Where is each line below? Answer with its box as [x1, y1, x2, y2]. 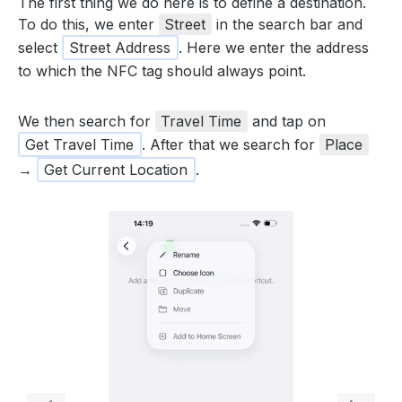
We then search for [18, 112, 155, 131]
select [18, 39, 62, 57]
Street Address [69, 39, 171, 57]
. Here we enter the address [178, 39, 369, 57]
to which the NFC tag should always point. [18, 62, 306, 81]
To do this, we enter [18, 15, 159, 34]
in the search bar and [211, 15, 363, 34]
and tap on [247, 112, 326, 131]
